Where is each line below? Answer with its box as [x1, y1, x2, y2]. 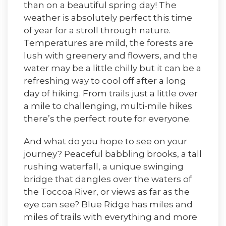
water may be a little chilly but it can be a [24, 63, 201, 73]
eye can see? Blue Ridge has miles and [24, 199, 193, 209]
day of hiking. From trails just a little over [24, 88, 198, 98]
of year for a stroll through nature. [24, 25, 171, 35]
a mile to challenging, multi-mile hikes [24, 101, 192, 111]
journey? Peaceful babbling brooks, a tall [24, 149, 202, 159]
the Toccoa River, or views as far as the [24, 187, 190, 197]
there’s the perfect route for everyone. [24, 114, 191, 124]
